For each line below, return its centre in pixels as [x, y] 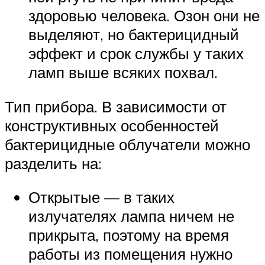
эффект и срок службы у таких [136, 54]
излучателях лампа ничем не [131, 216]
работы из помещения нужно [130, 254]
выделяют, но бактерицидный [134, 35]
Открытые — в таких [101, 197]
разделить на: [53, 163]
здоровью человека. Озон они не [144, 16]
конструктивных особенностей [112, 125]
